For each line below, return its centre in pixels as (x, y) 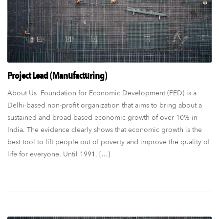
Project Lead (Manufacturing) (57, 75)
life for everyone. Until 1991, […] (59, 154)
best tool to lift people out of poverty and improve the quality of (109, 142)
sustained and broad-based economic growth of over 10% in (102, 117)
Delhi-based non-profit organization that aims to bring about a (105, 105)
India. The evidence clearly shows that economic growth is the (105, 130)
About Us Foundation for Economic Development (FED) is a (102, 93)
